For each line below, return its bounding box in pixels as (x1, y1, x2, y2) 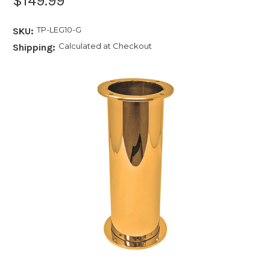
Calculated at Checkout (58, 40, 152, 51)
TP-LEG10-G (36, 24, 81, 34)
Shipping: (13, 41, 55, 53)
